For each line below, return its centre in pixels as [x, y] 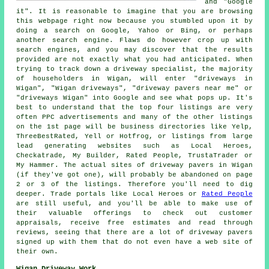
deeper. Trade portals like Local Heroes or [109, 194]
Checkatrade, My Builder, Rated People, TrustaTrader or [134, 155]
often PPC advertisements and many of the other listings [134, 117]
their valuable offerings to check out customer [134, 213]
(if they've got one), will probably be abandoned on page [134, 174]
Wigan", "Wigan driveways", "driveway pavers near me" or [134, 88]
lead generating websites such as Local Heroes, [134, 146]
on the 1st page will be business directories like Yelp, [134, 126]
